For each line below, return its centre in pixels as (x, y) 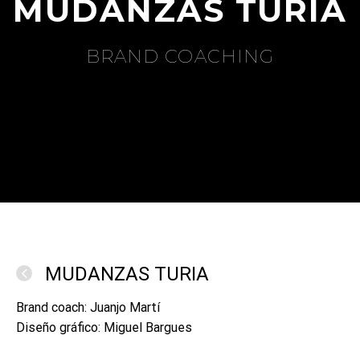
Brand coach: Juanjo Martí (88, 307)
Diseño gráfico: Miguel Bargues (104, 327)
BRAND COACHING (180, 57)
